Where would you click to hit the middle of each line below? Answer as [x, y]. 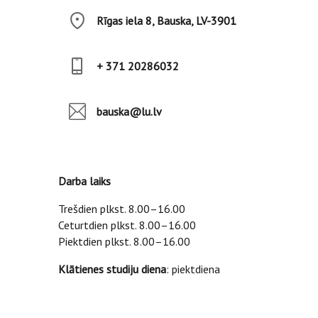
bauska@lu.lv [129, 111]
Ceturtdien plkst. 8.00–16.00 [127, 225]
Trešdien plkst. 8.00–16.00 [122, 209]
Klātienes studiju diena [112, 269]
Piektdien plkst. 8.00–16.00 [124, 241]
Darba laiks [84, 181]
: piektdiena [193, 269]
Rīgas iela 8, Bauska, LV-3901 [166, 20]
